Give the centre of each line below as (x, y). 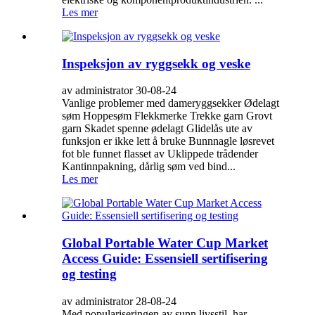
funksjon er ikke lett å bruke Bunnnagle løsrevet (168, 141)
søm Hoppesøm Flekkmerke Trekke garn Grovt (167, 116)
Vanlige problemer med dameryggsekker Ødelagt (171, 103)
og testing (89, 274)
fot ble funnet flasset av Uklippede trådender (160, 154)
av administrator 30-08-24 (119, 91)
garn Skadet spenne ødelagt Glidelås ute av (157, 129)
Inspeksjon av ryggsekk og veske (156, 63)
